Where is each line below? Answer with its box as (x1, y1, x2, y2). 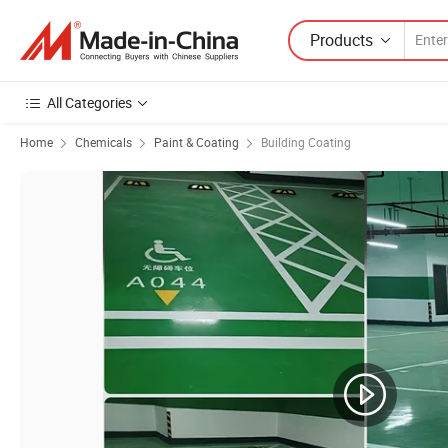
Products (310, 28, 373, 51)
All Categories (47, 93, 132, 112)
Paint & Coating (154, 134, 239, 150)
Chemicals (75, 134, 132, 150)
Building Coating (261, 134, 351, 150)
